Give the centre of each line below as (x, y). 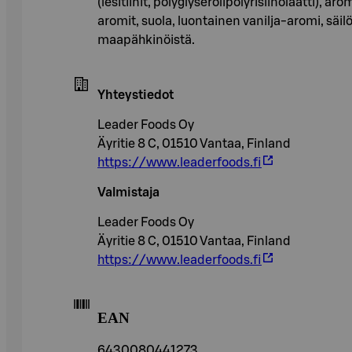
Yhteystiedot (136, 95)
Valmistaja (128, 192)
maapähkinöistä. (146, 40)
